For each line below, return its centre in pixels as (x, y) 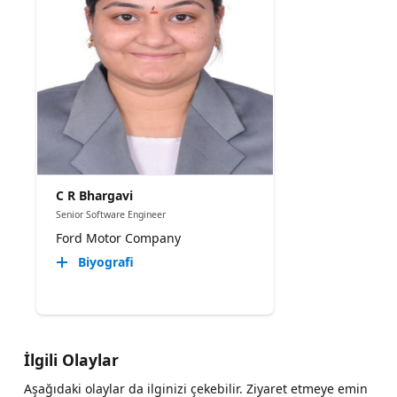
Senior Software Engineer (110, 214)
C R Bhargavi (94, 195)
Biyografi (105, 262)
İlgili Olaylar (71, 359)
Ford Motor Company (118, 238)
